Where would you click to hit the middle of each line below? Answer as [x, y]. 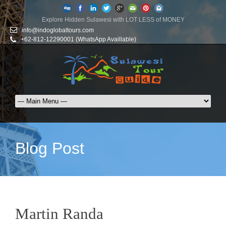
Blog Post [50, 148]
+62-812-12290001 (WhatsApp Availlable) [78, 39]
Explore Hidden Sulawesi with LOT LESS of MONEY [113, 20]
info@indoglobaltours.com [58, 30]
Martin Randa [59, 214]
